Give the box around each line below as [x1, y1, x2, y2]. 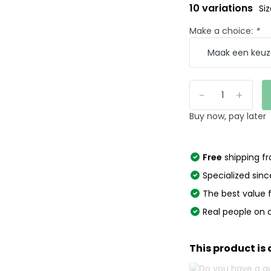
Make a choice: [189, 25, 256, 37]
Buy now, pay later [189, 110, 267, 122]
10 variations [189, 1, 256, 15]
